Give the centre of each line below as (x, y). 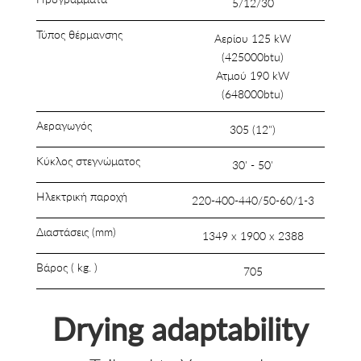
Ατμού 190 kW (253, 76)
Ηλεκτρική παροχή (81, 197)
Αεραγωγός (64, 126)
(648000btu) (253, 94)
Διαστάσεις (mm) (76, 232)
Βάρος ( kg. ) (66, 268)
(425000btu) (253, 57)
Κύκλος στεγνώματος (88, 161)
